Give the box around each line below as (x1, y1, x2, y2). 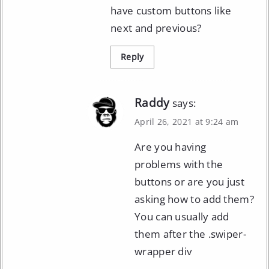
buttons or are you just (134, 174, 244, 189)
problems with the (134, 157, 223, 171)
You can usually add (134, 209, 229, 223)
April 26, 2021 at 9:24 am (134, 115, 239, 127)
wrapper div (134, 244, 192, 258)
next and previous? (110, 20, 202, 35)
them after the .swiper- (134, 226, 246, 241)
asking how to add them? (134, 192, 254, 206)
